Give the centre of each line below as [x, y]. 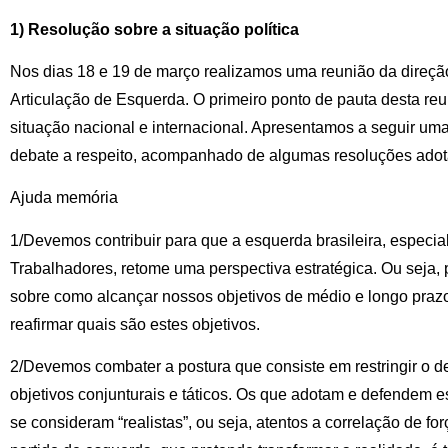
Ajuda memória [64, 198]
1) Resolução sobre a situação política [154, 29]
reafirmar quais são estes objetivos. [135, 324]
